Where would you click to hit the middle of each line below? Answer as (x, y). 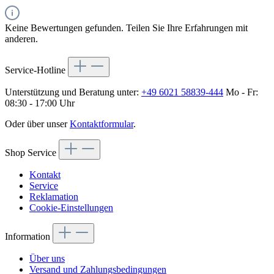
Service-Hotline (36, 70)
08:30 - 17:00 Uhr (40, 103)
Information (29, 236)
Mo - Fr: (241, 92)
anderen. (21, 39)
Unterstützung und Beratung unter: (73, 92)
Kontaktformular (102, 124)
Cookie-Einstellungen (71, 207)
